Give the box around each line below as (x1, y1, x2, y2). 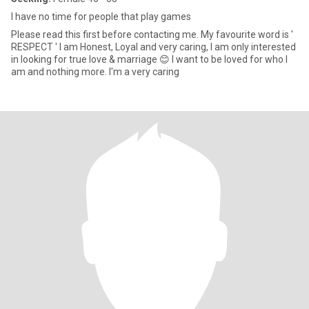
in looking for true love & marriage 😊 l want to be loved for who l (11, 54, 288, 65)
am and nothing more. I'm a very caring (11, 66, 179, 77)
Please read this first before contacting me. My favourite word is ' (11, 29, 291, 40)
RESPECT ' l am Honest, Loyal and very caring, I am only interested (11, 41, 296, 52)
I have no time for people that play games (11, 11, 191, 22)
